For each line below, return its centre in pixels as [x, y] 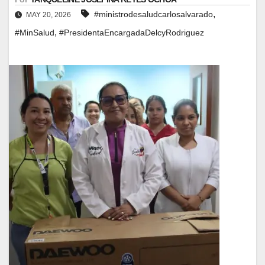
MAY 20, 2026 [49, 14]
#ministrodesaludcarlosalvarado [153, 14]
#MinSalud [35, 32]
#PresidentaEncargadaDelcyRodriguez [132, 32]
